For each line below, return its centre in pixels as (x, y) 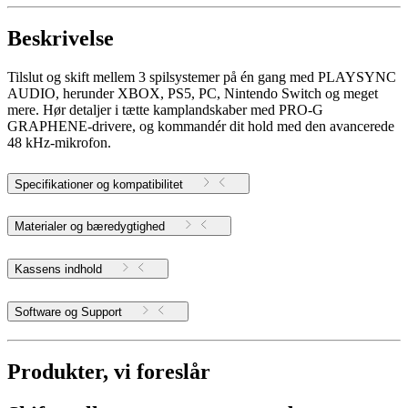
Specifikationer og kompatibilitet (99, 184)
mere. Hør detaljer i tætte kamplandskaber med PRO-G (165, 109)
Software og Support (102, 312)
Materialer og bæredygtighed (90, 227)
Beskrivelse (61, 38)
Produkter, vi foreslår (109, 372)
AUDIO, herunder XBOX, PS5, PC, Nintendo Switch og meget (193, 93)
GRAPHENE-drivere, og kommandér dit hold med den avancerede (201, 126)
